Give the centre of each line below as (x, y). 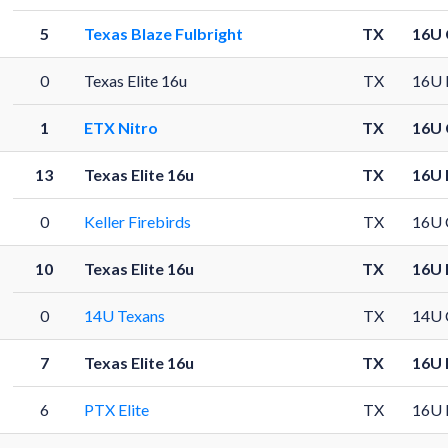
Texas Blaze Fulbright (163, 33)
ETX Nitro (120, 127)
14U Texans (124, 315)
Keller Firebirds (137, 221)
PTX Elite (116, 409)
